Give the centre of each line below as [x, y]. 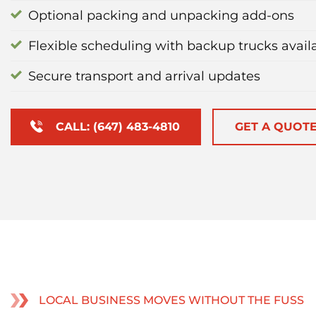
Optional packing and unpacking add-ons [161, 16]
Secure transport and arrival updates [144, 76]
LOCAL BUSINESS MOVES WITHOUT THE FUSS [171, 300]
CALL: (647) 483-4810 [117, 127]
